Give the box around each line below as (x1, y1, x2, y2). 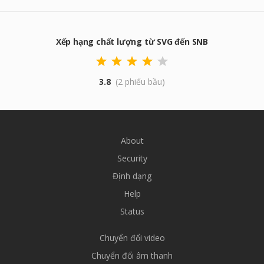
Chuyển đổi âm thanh (91, 250, 173, 261)
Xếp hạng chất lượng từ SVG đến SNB (55, 36, 209, 47)
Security (117, 153, 147, 164)
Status (120, 206, 144, 217)
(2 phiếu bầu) (115, 76, 165, 87)
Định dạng (113, 170, 151, 181)
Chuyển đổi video (99, 232, 165, 243)
